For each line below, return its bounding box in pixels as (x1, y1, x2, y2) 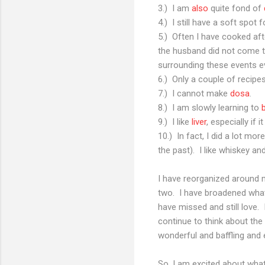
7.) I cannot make (158, 88, 230, 99)
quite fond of (208, 2, 264, 14)
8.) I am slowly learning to (158, 102, 261, 113)
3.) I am (158, 2, 192, 14)
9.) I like (158, 116, 192, 127)
